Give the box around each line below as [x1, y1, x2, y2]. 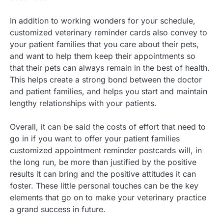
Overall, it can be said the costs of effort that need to [10, 122, 206, 132]
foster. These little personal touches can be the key [10, 181, 198, 191]
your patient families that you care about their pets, [10, 39, 199, 50]
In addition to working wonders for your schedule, [10, 16, 195, 26]
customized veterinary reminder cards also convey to [10, 27, 207, 38]
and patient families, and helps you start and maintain [10, 86, 207, 97]
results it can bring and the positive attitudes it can [10, 169, 196, 179]
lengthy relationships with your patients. [10, 98, 157, 109]
